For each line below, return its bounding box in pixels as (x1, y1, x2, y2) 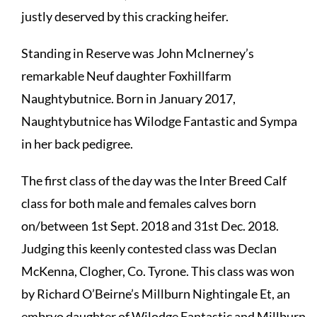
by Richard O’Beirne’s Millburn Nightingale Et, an (21, 285, 290, 301)
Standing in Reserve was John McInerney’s (21, 45, 254, 61)
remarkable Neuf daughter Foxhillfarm (21, 67, 231, 83)
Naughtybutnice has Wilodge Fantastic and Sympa (21, 113, 297, 129)
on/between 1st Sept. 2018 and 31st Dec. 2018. (21, 217, 279, 234)
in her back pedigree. (21, 135, 133, 151)
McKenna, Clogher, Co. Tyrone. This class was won (21, 263, 294, 279)
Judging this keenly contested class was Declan (21, 240, 277, 256)
